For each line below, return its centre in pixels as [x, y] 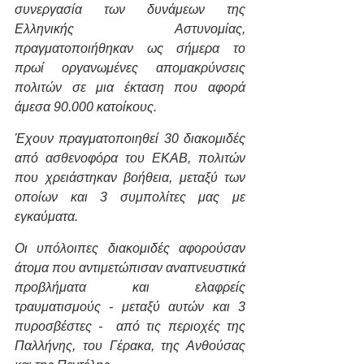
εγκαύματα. [46, 216]
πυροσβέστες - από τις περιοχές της [130, 326]
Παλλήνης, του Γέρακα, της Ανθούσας [130, 345]
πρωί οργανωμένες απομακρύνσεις [130, 67]
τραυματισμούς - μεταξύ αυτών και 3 [130, 306]
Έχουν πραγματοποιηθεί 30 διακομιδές [130, 138]
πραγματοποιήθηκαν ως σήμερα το [130, 48]
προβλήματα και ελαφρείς [130, 287]
